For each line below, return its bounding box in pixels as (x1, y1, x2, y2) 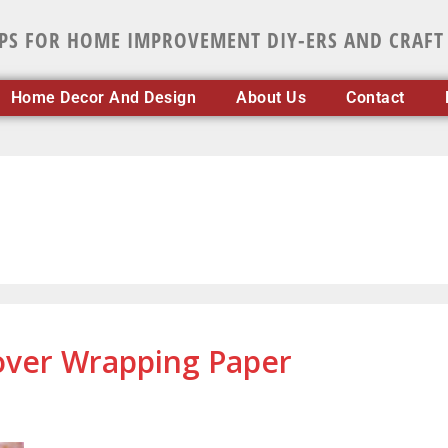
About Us (236, 88, 307, 107)
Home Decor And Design (10, 88, 197, 107)
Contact (346, 88, 405, 107)
